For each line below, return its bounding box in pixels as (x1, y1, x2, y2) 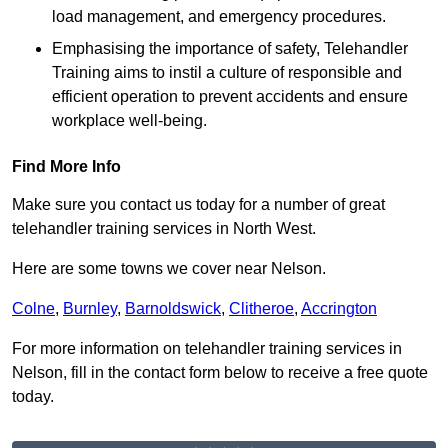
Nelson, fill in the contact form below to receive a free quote (12, 364, 428, 382)
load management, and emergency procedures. (52, 8, 386, 26)
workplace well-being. (52, 112, 207, 130)
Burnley (63, 300, 117, 318)
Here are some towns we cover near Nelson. (12, 260, 326, 278)
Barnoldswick (125, 300, 221, 318)
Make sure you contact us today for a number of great (12, 196, 385, 214)
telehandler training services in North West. (12, 220, 316, 238)
